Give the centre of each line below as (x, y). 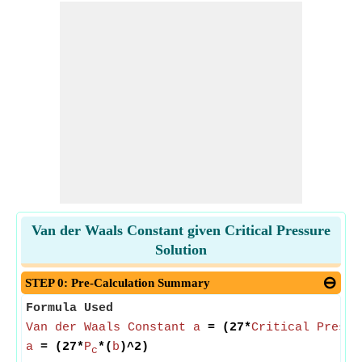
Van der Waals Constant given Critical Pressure (181, 230)
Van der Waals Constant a (113, 328)
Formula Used (69, 308)
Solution (181, 250)
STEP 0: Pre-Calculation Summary (118, 283)
